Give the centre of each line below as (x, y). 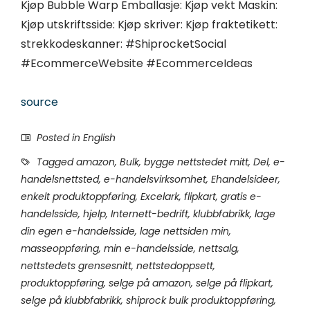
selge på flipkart (234, 283)
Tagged (55, 162)
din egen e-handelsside (78, 231)
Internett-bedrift (149, 214)
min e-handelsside (149, 249)
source (39, 102)
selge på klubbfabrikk (71, 301)
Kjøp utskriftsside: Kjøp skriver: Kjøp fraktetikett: (149, 25)
